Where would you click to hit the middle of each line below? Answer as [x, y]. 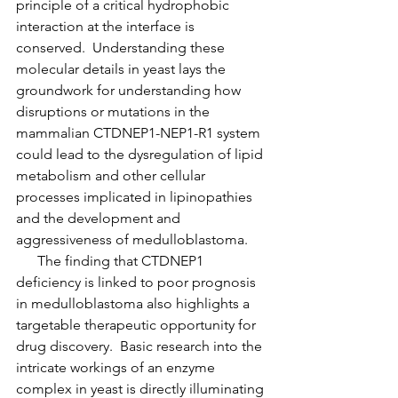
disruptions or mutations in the [115, 112]
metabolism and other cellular [112, 176]
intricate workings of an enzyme [117, 368]
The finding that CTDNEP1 [111, 261]
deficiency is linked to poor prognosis [138, 283]
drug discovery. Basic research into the [141, 346]
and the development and [100, 219]
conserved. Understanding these [122, 48]
